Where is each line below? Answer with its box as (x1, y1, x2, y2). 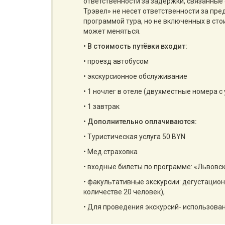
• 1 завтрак (83, 102, 120, 110)
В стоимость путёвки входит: (87, 42, 187, 50)
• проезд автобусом (83, 57, 149, 65)
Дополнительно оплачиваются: (87, 118, 197, 126)
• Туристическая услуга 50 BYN (83, 133, 185, 141)
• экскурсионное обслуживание (83, 72, 187, 80)
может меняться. (83, 27, 141, 35)
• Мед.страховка (83, 148, 138, 156)
